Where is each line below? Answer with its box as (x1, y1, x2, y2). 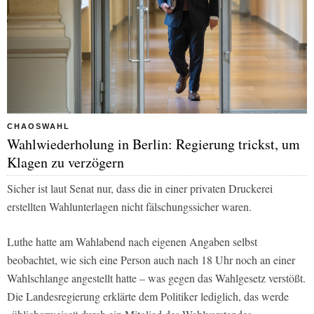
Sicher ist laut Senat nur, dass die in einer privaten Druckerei (7, 181, 273, 196)
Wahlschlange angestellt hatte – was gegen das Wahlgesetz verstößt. (7, 271, 306, 286)
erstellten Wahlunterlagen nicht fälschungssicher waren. (7, 199, 252, 214)
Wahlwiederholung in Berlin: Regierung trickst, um (7, 135, 300, 154)
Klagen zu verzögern (7, 153, 124, 172)
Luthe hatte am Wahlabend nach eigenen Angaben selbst (7, 234, 257, 250)
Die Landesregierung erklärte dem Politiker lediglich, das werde (7, 289, 289, 304)
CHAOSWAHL (7, 122, 70, 131)
